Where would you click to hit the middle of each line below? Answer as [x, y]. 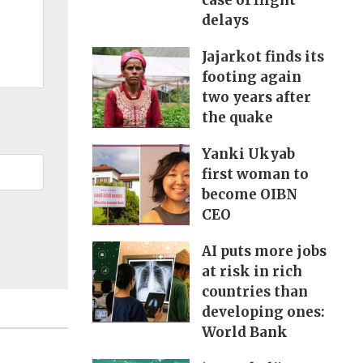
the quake [237, 118]
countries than [254, 292]
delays [225, 21]
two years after [256, 98]
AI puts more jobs [264, 252]
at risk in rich [252, 272]
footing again [251, 77]
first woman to [255, 175]
